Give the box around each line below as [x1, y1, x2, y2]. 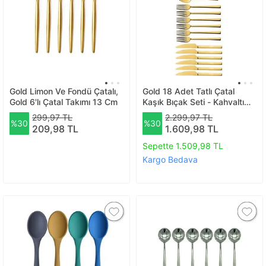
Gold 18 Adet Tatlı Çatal [142, 86, 235, 97]
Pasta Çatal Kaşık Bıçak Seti [142, 107, 252, 118]
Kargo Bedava [142, 154, 198, 164]
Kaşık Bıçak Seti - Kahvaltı [142, 97, 244, 107]
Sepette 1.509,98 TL [142, 140, 223, 151]
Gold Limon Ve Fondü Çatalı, [9, 86, 118, 97]
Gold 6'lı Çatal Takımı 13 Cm [43, 97, 118, 107]
